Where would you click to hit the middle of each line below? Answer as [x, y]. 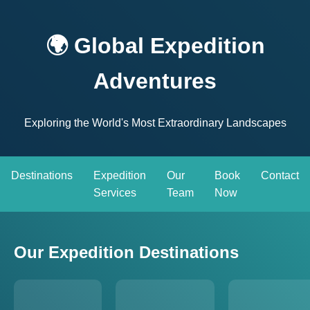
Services [115, 192]
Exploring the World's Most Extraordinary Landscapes [155, 122]
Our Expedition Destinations [126, 252]
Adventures [155, 81]
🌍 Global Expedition [155, 46]
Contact [280, 175]
